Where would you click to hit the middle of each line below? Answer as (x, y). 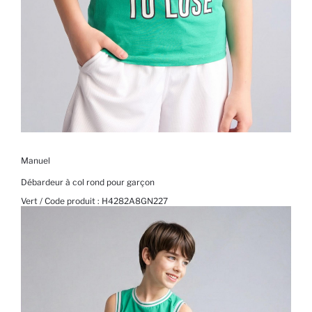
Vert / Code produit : (61, 201)
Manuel (36, 161)
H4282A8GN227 (135, 201)
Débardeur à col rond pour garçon (88, 182)
